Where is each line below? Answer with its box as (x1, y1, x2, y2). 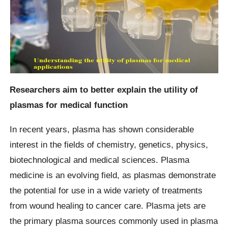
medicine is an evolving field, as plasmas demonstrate (10, 169, 216, 180)
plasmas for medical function (10, 100, 128, 110)
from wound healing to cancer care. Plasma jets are (10, 200, 206, 211)
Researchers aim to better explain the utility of (10, 84, 198, 95)
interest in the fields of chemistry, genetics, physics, (10, 139, 209, 150)
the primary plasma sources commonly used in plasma (10, 215, 218, 226)
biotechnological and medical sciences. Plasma (10, 154, 190, 165)
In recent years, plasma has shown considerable (10, 124, 194, 134)
